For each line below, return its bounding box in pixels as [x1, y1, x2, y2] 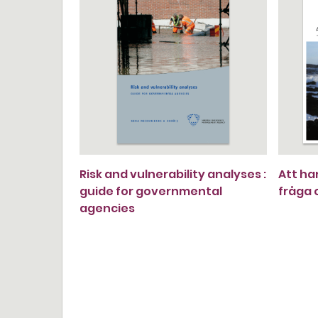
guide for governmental [79, 183, 222, 199]
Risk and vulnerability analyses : [79, 166, 266, 182]
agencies [79, 200, 135, 216]
